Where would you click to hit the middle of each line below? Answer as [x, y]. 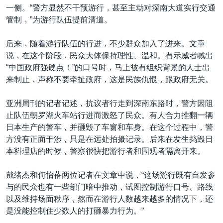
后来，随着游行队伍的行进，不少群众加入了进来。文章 [106, 43]
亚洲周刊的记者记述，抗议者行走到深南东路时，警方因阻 [110, 103]
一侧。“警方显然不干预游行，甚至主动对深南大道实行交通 [111, 7]
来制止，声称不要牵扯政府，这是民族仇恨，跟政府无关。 [110, 79]
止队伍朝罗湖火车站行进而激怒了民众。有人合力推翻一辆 [110, 115]
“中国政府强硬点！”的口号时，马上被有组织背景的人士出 [108, 67]
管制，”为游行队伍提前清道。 [59, 19]
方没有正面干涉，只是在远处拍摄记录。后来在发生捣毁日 [110, 139]
